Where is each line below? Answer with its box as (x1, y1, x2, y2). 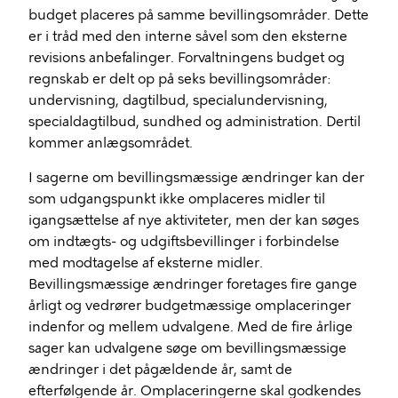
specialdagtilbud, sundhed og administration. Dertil (28, 114, 361, 130)
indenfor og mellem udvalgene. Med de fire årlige (28, 319, 353, 335)
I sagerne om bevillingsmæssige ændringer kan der (28, 170, 364, 186)
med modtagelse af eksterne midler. (28, 255, 263, 271)
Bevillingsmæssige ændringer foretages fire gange (28, 276, 357, 292)
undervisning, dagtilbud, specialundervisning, (28, 92, 328, 108)
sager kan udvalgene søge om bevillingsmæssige (28, 340, 346, 356)
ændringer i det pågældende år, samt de (28, 362, 292, 378)
